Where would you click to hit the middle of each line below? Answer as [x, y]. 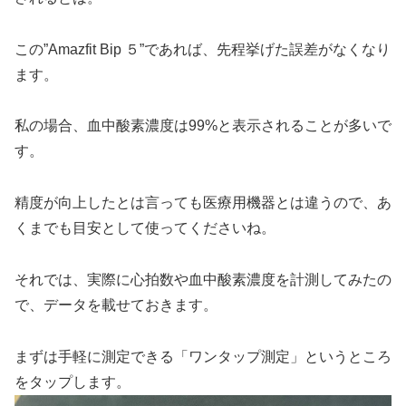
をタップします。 [72, 382]
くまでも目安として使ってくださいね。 [145, 228]
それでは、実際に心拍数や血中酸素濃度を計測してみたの [203, 280]
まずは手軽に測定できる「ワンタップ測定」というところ [203, 356]
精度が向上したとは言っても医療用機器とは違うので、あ [203, 203]
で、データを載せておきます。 [116, 305]
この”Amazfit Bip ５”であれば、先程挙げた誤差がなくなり [203, 49]
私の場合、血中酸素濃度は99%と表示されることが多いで [203, 126]
